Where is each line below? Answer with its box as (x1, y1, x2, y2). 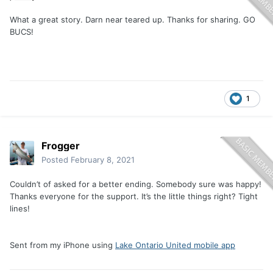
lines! (10, 204, 30, 214)
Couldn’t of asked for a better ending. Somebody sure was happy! (10, 179, 261, 190)
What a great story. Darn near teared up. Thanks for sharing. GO (10, 15, 255, 25)
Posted (41, 155, 71, 165)
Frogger (41, 140, 80, 152)
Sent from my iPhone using (10, 240, 115, 250)
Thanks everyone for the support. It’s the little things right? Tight (10, 191, 258, 202)
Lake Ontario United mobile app (115, 240, 235, 250)
